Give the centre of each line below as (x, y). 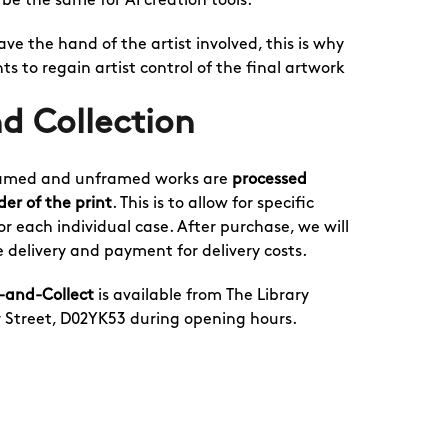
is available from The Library (201, 295)
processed (269, 179)
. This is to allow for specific (213, 203)
